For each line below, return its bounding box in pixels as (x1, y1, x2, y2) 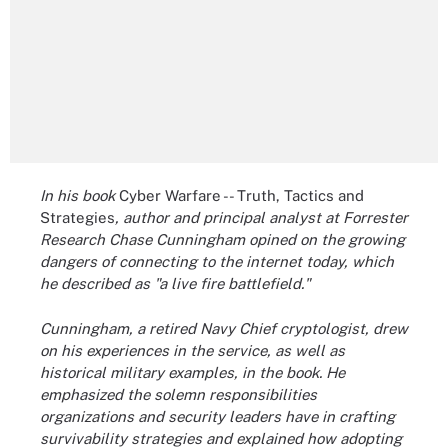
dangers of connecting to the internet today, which (40, 253, 394, 270)
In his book (40, 187, 119, 204)
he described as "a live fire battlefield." (40, 275, 310, 292)
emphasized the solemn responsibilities (40, 385, 317, 403)
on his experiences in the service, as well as (40, 341, 345, 359)
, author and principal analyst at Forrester (115, 209, 408, 226)
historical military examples (40, 363, 234, 381)
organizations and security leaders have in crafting (40, 407, 395, 425)
